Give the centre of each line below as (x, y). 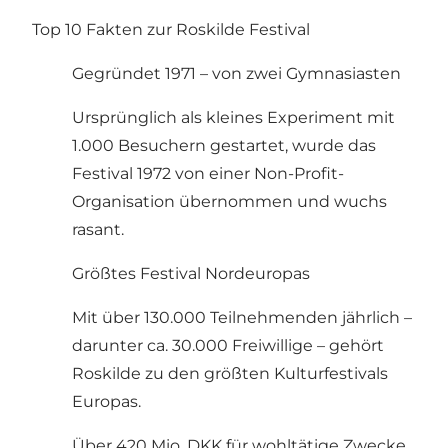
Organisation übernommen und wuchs (229, 202)
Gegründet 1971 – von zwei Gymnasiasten (236, 74)
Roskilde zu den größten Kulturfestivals (230, 374)
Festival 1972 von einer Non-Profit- (208, 174)
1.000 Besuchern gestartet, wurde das (224, 146)
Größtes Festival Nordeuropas (191, 274)
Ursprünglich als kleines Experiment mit (233, 118)
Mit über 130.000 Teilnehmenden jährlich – (242, 318)
